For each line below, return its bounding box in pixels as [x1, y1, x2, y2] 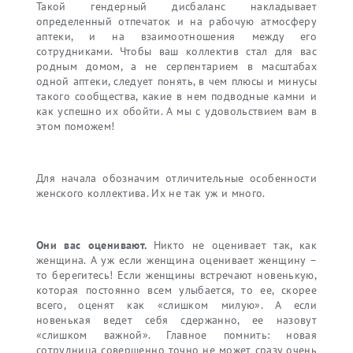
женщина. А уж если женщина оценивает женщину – [36, 253, 317, 268]
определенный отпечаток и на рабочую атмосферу [36, 14, 317, 29]
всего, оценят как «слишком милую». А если [36, 298, 317, 313]
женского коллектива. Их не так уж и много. [36, 186, 266, 201]
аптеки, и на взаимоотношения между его [36, 29, 317, 44]
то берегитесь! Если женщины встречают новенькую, [36, 268, 317, 283]
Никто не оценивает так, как [153, 238, 317, 253]
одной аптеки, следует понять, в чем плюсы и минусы [36, 74, 317, 89]
